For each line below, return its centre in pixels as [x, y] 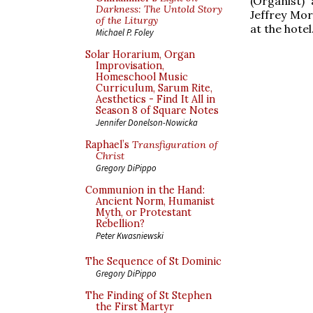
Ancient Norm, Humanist [155, 201]
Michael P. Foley [125, 32]
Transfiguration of [175, 145]
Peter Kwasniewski [130, 235]
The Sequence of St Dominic [153, 261]
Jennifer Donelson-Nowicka [147, 122]
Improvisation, [130, 66]
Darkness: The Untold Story [159, 9]
